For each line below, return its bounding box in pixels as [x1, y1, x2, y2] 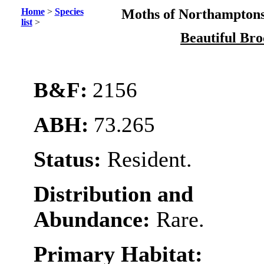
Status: [33, 147, 107, 171]
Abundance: [33, 207, 156, 232]
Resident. [107, 147, 192, 171]
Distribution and [33, 182, 193, 206]
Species [54, 6, 84, 16]
